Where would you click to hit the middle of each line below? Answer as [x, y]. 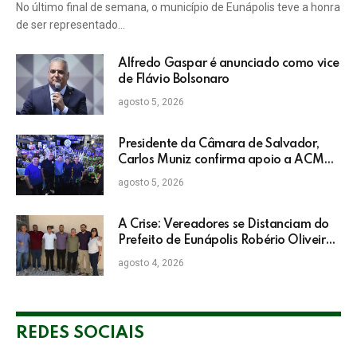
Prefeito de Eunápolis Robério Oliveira [226, 241]
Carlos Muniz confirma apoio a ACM [221, 161]
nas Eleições [151, 257]
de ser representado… [71, 25]
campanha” [151, 192]
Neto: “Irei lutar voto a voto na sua [216, 177]
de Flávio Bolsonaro [174, 80]
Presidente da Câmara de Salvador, [219, 145]
